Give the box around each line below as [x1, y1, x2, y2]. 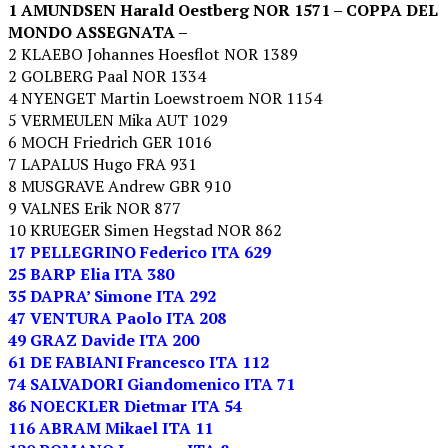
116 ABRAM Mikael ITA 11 [8, 416, 213, 439]
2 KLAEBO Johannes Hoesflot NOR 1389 [8, 42, 298, 65]
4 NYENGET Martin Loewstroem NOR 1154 [8, 86, 322, 109]
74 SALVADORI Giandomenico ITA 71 [8, 372, 295, 395]
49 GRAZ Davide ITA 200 [8, 328, 199, 351]
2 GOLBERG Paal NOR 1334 [8, 64, 206, 87]
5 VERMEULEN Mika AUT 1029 [8, 108, 228, 131]
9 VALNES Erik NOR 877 [8, 196, 181, 219]
